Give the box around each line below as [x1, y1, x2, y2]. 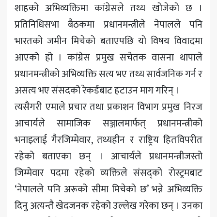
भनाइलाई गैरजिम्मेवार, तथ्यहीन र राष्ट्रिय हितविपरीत [15, 131, 202, 148]
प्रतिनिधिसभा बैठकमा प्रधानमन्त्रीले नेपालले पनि [15, 16, 202, 33]
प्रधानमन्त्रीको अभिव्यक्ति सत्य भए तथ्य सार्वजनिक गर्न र [15, 65, 202, 82]
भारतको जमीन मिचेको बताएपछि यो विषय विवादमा [15, 32, 202, 49]
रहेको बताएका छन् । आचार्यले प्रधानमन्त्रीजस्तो [15, 148, 202, 165]
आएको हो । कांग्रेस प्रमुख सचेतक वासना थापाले [15, 49, 202, 66]
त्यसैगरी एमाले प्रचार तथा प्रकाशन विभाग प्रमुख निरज [15, 98, 202, 115]
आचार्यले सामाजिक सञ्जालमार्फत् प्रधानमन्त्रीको [15, 115, 202, 132]
